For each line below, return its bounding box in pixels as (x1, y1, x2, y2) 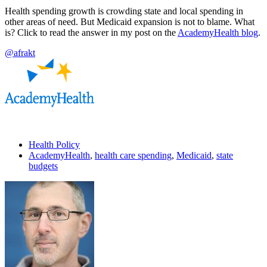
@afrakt (5, 47, 35, 58)
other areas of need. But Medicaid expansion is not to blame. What (5, 16, 254, 27)
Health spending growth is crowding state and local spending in (5, 5, 243, 16)
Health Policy (29, 139, 80, 150)
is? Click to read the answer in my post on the (5, 27, 178, 38)
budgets (29, 161, 58, 172)
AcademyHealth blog (178, 27, 258, 38)
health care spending (95, 150, 172, 161)
